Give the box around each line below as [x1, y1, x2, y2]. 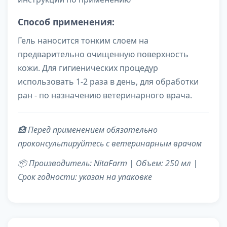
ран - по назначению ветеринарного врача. [18, 90, 192, 101]
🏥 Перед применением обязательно [18, 124, 158, 136]
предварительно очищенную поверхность [18, 49, 188, 60]
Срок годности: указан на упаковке [18, 171, 152, 183]
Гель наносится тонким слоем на [18, 35, 148, 47]
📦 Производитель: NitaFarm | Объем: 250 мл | [18, 158, 198, 169]
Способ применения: [18, 16, 115, 28]
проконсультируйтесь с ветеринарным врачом [18, 138, 202, 149]
